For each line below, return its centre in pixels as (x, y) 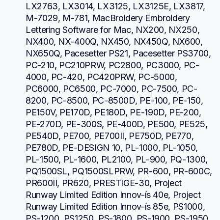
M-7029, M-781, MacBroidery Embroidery (108, 18)
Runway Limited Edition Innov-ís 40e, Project (113, 194)
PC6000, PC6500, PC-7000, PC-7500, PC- (111, 88)
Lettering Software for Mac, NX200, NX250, (113, 29)
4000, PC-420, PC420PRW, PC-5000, (101, 77)
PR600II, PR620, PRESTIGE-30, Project (104, 183)
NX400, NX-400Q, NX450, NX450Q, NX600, (114, 41)
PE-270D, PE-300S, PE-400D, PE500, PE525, (117, 124)
